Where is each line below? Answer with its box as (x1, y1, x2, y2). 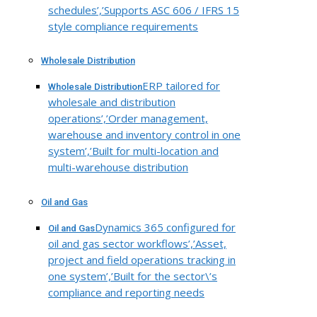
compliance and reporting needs (48, 285, 204, 299)
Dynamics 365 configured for (95, 220, 236, 234)
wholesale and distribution (48, 95, 175, 110)
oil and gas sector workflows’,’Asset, (48, 236, 226, 250)
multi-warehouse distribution (48, 160, 188, 175)
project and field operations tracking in (48, 253, 236, 267)
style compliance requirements (48, 18, 198, 33)
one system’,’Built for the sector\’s (48, 269, 217, 283)
